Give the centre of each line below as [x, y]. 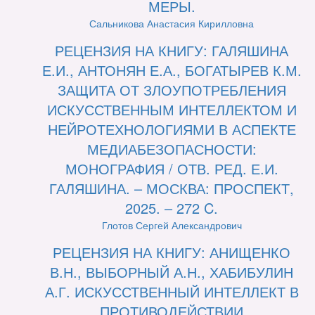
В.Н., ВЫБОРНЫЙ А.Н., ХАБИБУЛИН [172, 272]
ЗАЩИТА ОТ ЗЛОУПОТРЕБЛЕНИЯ [172, 90]
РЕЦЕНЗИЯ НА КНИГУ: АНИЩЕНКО [172, 252]
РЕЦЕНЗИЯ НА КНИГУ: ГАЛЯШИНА [172, 51]
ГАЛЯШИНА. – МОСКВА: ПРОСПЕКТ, [172, 188]
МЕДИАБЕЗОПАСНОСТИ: [172, 149]
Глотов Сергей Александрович [172, 225]
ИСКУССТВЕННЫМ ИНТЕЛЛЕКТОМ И [172, 110]
